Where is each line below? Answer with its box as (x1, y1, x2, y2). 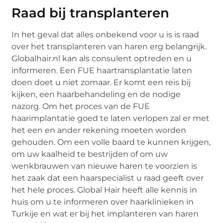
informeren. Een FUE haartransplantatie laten (11, 65, 193, 75)
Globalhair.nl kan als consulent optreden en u (11, 53, 192, 63)
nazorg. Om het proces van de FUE (11, 101, 150, 111)
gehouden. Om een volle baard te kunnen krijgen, (11, 137, 211, 147)
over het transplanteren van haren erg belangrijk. (11, 41, 207, 51)
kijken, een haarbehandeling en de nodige (11, 89, 181, 99)
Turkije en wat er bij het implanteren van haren (11, 209, 199, 219)
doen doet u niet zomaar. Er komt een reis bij (11, 77, 191, 87)
